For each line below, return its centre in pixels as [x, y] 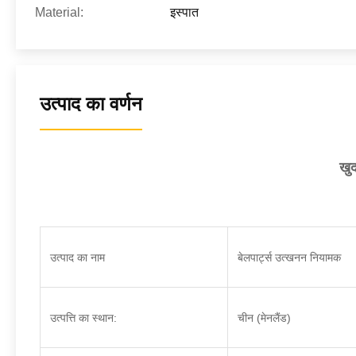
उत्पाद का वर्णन [91, 104]
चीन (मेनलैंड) [264, 318]
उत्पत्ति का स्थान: [83, 318]
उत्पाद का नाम [77, 257]
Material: [59, 12]
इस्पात [184, 12]
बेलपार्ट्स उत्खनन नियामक [289, 257]
